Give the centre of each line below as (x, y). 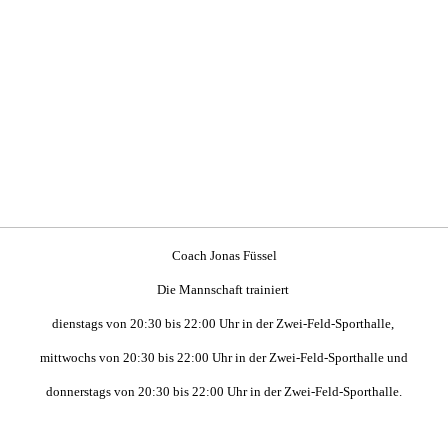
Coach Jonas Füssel (224, 255)
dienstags (78, 323)
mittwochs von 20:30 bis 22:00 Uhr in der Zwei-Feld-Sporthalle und (224, 357)
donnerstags (80, 391)
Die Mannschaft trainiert (224, 289)
